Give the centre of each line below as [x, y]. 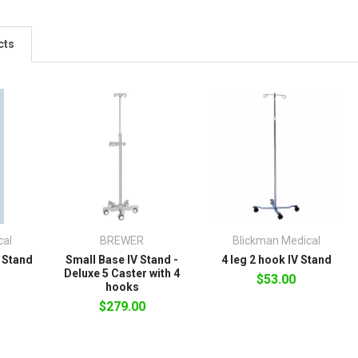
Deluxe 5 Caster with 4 [122, 274]
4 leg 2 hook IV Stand [276, 260]
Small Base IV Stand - [122, 260]
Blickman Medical [276, 241]
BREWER [122, 241]
